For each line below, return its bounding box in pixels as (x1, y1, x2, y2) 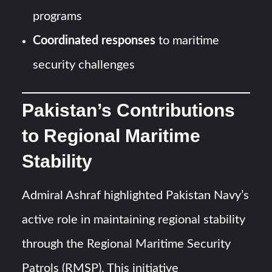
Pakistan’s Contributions (22, 100, 236, 120)
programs (33, 10, 83, 23)
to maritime (155, 35, 220, 47)
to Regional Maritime (22, 125, 201, 146)
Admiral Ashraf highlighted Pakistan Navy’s (22, 189, 250, 202)
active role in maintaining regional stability (22, 213, 246, 226)
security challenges (33, 59, 135, 72)
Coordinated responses (33, 35, 156, 47)
